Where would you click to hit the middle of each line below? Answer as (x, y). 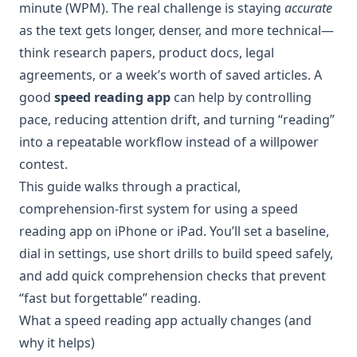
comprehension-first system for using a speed (159, 208)
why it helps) (57, 342)
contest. (43, 164)
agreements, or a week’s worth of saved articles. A (171, 75)
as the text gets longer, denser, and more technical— (177, 30)
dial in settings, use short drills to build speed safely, (176, 253)
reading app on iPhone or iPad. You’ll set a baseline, (174, 231)
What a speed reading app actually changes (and (165, 320)
